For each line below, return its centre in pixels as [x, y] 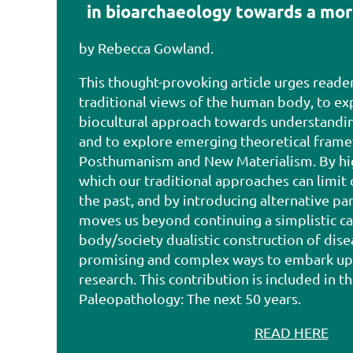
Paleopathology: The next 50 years [188, 298]
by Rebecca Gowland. [146, 48]
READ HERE [291, 332]
